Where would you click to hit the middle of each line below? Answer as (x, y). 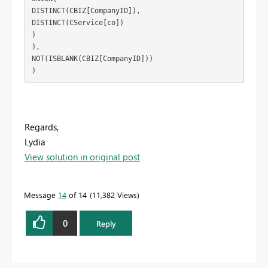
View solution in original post (82, 157)
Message (41, 195)
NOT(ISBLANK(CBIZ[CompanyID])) (92, 58)
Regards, (42, 127)
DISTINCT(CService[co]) (77, 22)
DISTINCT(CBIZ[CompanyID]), (86, 10)
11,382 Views (115, 195)
